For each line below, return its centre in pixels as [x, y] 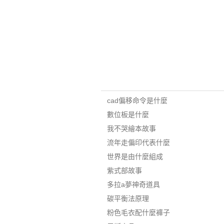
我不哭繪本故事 [131, 128]
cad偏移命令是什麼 [137, 100]
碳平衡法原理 [128, 198]
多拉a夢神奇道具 [133, 184]
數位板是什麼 [128, 114]
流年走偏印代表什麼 [138, 142]
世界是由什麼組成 [135, 156]
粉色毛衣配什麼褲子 [138, 212]
